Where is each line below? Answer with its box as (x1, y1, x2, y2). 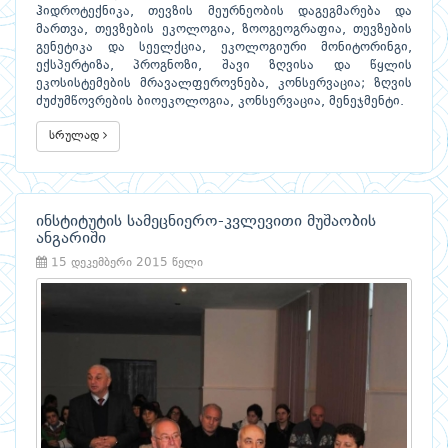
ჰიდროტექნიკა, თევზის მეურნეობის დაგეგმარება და (36, 4, 412, 18)
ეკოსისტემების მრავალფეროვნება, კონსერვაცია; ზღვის (36, 76, 412, 90)
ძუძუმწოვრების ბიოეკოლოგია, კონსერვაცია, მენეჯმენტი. (36, 94, 404, 108)
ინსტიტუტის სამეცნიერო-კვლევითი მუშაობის (36, 213, 376, 230)
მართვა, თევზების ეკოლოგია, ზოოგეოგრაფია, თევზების (36, 22, 412, 36)
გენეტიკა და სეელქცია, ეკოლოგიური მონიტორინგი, (36, 40, 412, 54)
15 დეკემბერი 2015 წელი (47, 256, 203, 269)
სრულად (49, 129, 103, 142)
